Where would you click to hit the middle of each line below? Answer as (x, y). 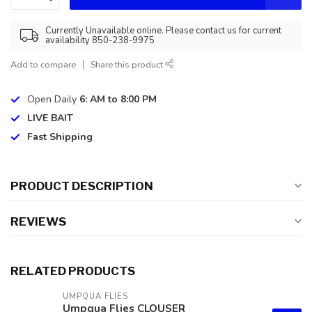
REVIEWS (38, 221)
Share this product (128, 64)
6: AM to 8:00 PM (118, 99)
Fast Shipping (60, 137)
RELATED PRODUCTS (73, 271)
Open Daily (53, 99)
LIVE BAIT (50, 118)
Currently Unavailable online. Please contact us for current (163, 31)
